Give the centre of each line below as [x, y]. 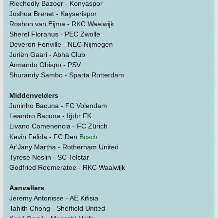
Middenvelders [34, 96]
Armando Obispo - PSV [45, 65]
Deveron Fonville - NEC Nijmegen [61, 45]
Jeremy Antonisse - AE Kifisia [54, 198]
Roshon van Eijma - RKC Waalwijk [62, 24]
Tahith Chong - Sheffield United [57, 209]
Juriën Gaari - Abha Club [47, 55]
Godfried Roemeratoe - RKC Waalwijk [67, 168]
